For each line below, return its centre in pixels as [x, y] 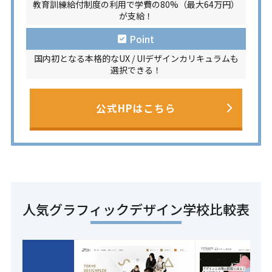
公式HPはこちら [136, 108]
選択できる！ [136, 70]
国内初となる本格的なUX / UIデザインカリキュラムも [136, 58]
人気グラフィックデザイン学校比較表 [136, 209]
